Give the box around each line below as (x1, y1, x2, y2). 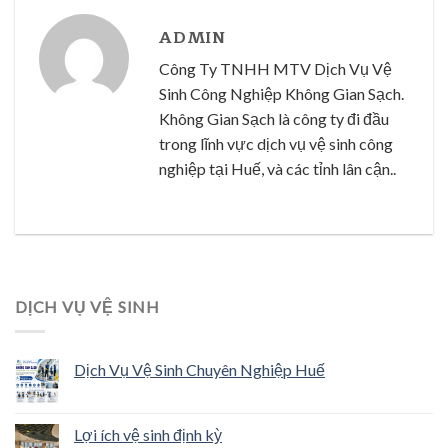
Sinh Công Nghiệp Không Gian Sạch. (159, 84, 404, 104)
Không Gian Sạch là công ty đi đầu (159, 109, 389, 129)
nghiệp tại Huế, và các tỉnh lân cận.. (159, 159, 396, 179)
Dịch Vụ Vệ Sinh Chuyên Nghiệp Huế (74, 359, 325, 379)
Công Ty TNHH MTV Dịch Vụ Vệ (159, 59, 392, 79)
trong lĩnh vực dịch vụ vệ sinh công (159, 134, 393, 154)
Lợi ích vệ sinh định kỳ (74, 424, 222, 444)
